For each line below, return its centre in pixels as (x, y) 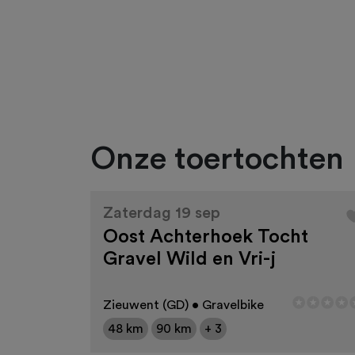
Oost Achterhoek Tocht (206, 237)
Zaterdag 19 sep (162, 214)
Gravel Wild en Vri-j (189, 260)
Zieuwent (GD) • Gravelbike (183, 305)
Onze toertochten (217, 160)
